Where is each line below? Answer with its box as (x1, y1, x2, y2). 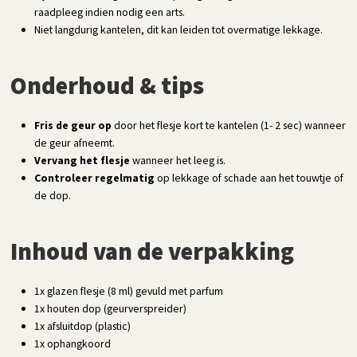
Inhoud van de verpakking (10, 235, 295, 266)
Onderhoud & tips (10, 69, 205, 100)
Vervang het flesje (34, 152, 133, 167)
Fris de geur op (34, 117, 112, 132)
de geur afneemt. (34, 135, 116, 150)
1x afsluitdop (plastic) (34, 318, 131, 333)
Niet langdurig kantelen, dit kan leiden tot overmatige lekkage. (34, 22, 324, 37)
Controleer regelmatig (34, 170, 155, 185)
